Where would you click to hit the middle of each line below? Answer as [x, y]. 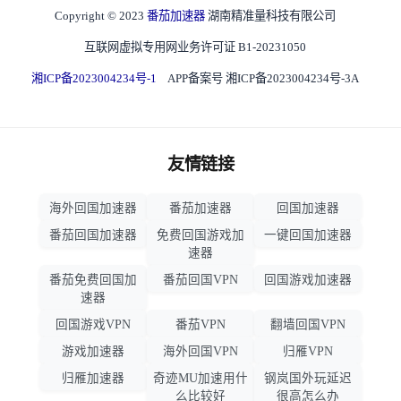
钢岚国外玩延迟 [308, 379]
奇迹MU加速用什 [200, 379]
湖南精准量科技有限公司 [272, 16]
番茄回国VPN [200, 280]
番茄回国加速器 [93, 235]
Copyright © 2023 [101, 16]
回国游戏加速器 [308, 280]
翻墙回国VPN [308, 325]
